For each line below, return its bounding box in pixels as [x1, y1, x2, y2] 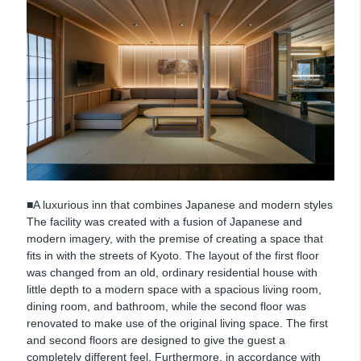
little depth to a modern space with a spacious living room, [26, 283, 322, 297]
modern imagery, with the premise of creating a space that [26, 232, 323, 246]
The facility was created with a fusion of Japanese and [26, 215, 302, 229]
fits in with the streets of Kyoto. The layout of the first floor [26, 249, 319, 263]
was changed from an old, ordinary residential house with [26, 266, 317, 280]
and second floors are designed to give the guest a [26, 334, 285, 347]
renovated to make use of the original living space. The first [26, 317, 328, 330]
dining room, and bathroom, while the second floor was [26, 300, 306, 313]
